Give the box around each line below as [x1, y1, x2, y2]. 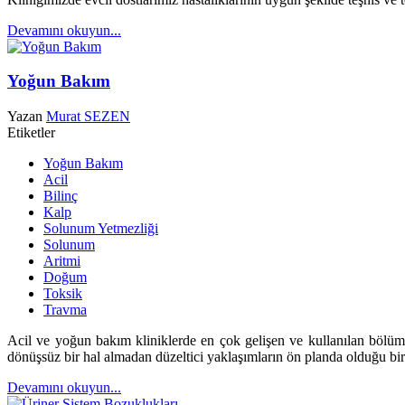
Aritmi [43, 253, 80, 269]
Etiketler [7, 125, 55, 141]
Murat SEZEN [46, 108, 130, 125]
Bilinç [43, 188, 78, 204]
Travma [43, 302, 87, 318]
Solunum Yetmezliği [43, 221, 158, 237]
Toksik [43, 286, 82, 302]
